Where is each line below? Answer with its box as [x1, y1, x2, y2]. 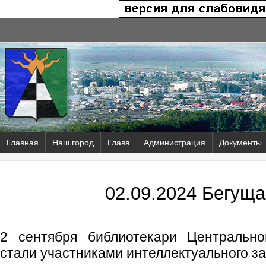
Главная [7, 138, 39, 147]
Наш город [52, 138, 94, 147]
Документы [219, 138, 262, 147]
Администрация [144, 138, 205, 147]
